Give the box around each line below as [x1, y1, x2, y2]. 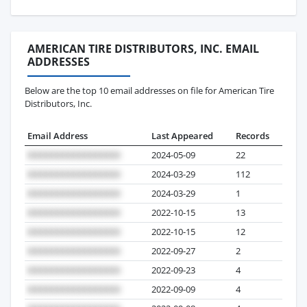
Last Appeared [151, 130, 213, 143]
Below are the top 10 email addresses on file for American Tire [25, 84, 274, 97]
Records [236, 130, 269, 143]
